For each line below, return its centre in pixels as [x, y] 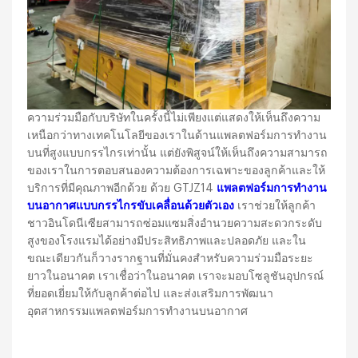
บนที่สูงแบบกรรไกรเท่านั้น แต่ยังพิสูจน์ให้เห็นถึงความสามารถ [178, 153]
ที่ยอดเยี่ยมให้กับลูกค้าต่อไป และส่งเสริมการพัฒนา [151, 294]
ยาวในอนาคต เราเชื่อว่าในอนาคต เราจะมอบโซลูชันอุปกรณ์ [176, 276]
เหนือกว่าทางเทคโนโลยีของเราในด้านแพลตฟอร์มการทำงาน [177, 136]
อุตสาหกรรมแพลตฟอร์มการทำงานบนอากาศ [138, 312]
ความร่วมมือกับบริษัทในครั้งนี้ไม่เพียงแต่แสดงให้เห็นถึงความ [174, 118]
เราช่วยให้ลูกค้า [275, 206]
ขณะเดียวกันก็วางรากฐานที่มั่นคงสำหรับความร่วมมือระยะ [171, 259]
